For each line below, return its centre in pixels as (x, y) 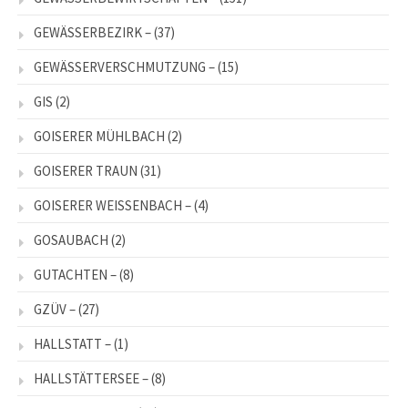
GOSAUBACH (71, 240)
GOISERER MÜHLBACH (99, 137)
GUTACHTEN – (75, 275)
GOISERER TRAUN (86, 171)
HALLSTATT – (72, 344)
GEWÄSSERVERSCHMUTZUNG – (124, 67)
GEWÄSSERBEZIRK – (92, 33)
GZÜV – (55, 310)
